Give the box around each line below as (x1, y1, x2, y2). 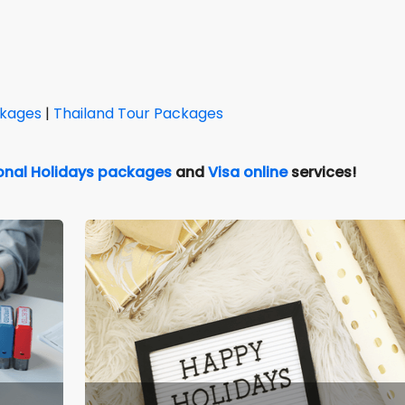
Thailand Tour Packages (53, 102, 223, 124)
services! (287, 161, 356, 183)
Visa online (208, 161, 287, 183)
